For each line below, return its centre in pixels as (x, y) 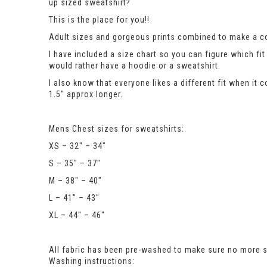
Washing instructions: (92, 261)
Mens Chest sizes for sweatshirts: (117, 129)
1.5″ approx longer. (86, 94)
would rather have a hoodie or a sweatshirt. (135, 66)
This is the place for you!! (99, 20)
